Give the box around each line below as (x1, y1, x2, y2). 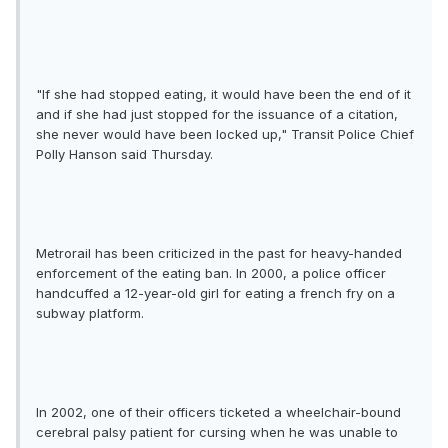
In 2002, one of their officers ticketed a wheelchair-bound (36, 404, 401, 421)
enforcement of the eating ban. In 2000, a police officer (36, 265, 386, 282)
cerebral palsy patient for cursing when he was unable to (36, 424, 398, 441)
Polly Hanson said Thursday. (36, 146, 213, 163)
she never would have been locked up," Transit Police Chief (36, 126, 414, 143)
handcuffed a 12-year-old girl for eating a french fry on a (36, 285, 395, 302)
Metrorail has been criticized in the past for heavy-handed (36, 245, 402, 262)
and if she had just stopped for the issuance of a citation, (36, 106, 398, 123)
